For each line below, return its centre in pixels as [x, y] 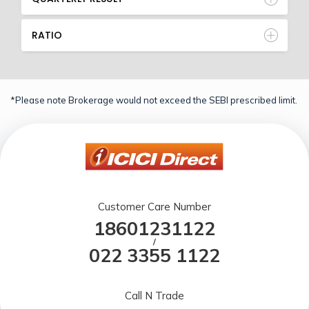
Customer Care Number [154, 207]
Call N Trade [154, 296]
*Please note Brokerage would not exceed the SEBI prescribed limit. [154, 100]
